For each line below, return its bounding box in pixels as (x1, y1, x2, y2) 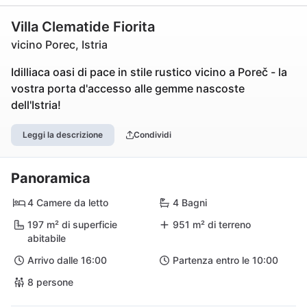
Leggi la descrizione (23, 130, 103, 140)
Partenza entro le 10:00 (173, 254, 278, 266)
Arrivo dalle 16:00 (27, 254, 107, 266)
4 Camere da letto (27, 197, 108, 208)
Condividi (133, 130, 171, 140)
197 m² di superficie (27, 219, 117, 230)
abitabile (27, 232, 66, 244)
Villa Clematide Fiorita (11, 19, 155, 35)
